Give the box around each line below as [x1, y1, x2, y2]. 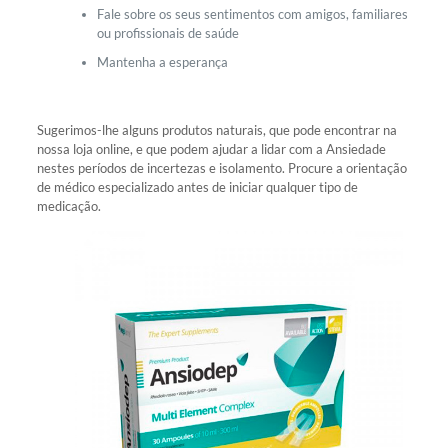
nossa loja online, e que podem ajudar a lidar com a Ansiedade [36, 140, 386, 157]
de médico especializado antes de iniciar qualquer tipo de [36, 178, 358, 195]
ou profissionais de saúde [96, 24, 239, 41]
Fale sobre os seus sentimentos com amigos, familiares [96, 5, 408, 22]
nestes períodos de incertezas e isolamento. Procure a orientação [36, 159, 407, 176]
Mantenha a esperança [96, 53, 228, 70]
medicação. [36, 197, 101, 214]
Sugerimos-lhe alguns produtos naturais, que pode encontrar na [36, 121, 397, 138]
